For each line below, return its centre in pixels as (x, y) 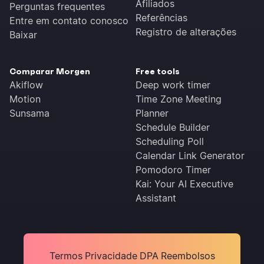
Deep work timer (173, 85)
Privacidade (111, 256)
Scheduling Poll (170, 142)
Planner (152, 113)
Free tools (158, 72)
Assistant (156, 198)
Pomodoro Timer (173, 170)
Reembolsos (188, 256)
